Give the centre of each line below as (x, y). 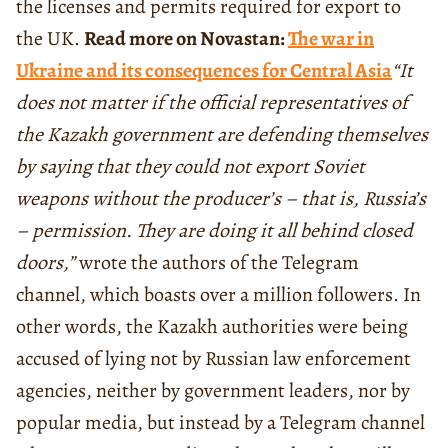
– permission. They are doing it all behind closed (214, 230)
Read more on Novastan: (186, 38)
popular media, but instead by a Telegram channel (220, 422)
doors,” (45, 262)
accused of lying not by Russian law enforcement (213, 358)
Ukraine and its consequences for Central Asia (204, 70)
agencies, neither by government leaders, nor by (213, 390)
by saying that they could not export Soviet (190, 166)
